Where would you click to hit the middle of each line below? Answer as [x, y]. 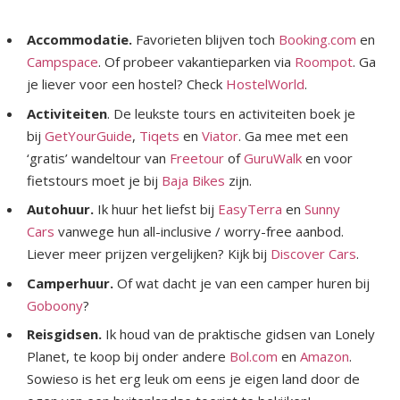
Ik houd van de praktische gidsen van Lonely [238, 334]
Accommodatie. [81, 40]
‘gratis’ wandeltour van [98, 158]
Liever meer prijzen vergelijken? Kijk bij [149, 254]
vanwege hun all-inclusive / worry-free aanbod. [199, 232]
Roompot [324, 62]
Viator [220, 135]
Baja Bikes [193, 180]
